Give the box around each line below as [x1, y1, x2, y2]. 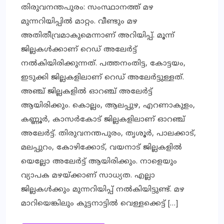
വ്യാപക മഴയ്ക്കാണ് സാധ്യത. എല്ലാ [21, 170, 155, 180]
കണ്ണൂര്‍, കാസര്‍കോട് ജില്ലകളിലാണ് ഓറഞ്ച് [21, 114, 185, 124]
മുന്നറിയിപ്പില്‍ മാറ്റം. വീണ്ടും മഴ [21, 16, 137, 26]
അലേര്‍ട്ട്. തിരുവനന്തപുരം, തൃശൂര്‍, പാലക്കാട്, [21, 128, 196, 138]
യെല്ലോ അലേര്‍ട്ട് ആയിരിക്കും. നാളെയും [21, 156, 177, 166]
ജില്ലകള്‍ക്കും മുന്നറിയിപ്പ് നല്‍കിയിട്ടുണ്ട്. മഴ [21, 184, 184, 194]
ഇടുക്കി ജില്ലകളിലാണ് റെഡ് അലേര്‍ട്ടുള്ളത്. [21, 72, 184, 82]
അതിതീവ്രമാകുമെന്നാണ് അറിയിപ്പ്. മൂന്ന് [21, 30, 174, 40]
